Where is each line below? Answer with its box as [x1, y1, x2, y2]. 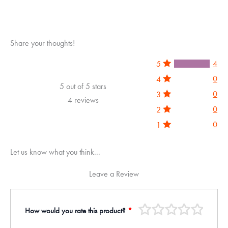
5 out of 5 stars [60, 81, 106, 91]
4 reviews [67, 95, 99, 105]
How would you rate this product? [24, 206, 128, 216]
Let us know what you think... [10, 147, 100, 157]
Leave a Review [89, 169, 139, 179]
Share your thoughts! [10, 38, 75, 48]
